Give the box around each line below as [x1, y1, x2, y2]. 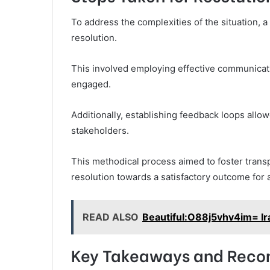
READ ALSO [83, 210, 139, 223]
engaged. [71, 78, 111, 90]
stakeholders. [71, 124, 129, 136]
